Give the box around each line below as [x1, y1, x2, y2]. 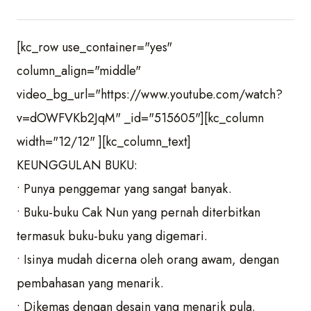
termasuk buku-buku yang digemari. [17, 227, 208, 245]
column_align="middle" [17, 62, 141, 80]
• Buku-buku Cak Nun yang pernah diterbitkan [17, 203, 260, 221]
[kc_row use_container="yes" [17, 38, 172, 56]
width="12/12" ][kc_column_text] [17, 133, 191, 151]
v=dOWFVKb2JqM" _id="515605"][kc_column [17, 109, 264, 127]
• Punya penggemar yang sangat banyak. [17, 180, 232, 198]
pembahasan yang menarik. [17, 274, 164, 292]
